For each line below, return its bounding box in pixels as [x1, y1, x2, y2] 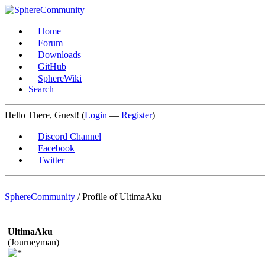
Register [121, 110, 152, 120]
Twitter [38, 155, 64, 165]
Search [28, 84, 54, 94]
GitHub [38, 62, 66, 72]
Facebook [38, 143, 75, 153]
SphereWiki [38, 73, 82, 83]
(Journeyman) [8, 237, 59, 247]
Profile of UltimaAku [82, 192, 161, 202]
